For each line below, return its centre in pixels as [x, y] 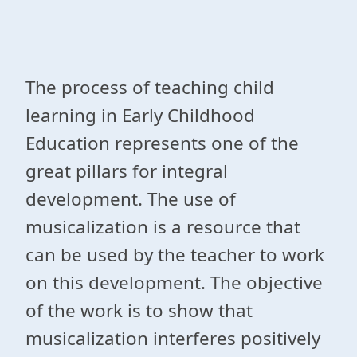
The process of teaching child [150, 87]
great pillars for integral [127, 171]
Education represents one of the [162, 143]
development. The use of [131, 199]
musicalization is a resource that [163, 227]
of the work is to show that [139, 310]
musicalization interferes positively [173, 338]
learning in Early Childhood [140, 115]
